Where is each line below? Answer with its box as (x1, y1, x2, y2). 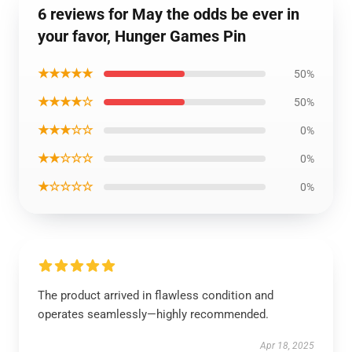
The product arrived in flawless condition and (38, 288, 273, 302)
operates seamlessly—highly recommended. (38, 307, 269, 321)
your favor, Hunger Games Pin (38, 27, 246, 46)
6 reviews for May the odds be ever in (38, 5, 299, 24)
